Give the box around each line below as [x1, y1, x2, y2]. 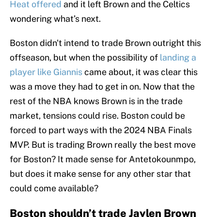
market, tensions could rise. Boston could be [10, 110, 185, 121]
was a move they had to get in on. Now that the [10, 81, 195, 92]
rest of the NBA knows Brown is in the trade [10, 96, 183, 107]
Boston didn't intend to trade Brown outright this [10, 38, 201, 48]
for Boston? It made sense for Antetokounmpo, [10, 154, 196, 165]
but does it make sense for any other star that [10, 169, 191, 179]
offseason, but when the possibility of [10, 52, 160, 63]
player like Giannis [10, 67, 84, 77]
